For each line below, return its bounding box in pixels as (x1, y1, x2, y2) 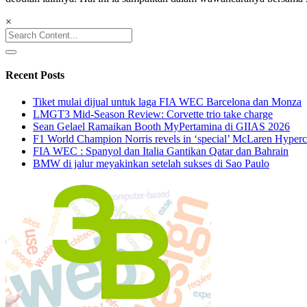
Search (5, 27, 34, 39)
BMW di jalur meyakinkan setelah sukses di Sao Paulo (33, 158, 269, 170)
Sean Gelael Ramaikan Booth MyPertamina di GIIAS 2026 (33, 121, 290, 133)
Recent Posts (5, 69, 64, 82)
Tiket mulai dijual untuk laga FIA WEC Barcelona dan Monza (33, 96, 302, 108)
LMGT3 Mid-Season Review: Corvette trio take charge (33, 108, 273, 121)
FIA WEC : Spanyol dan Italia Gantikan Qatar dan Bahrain (33, 145, 288, 158)
